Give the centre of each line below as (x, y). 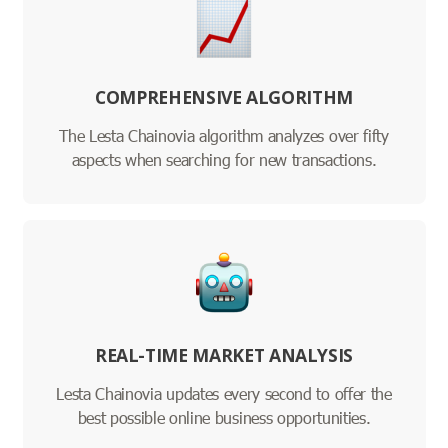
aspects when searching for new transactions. (224, 160)
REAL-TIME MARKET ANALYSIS (224, 355)
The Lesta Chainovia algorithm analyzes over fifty (224, 136)
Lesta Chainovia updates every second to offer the (224, 394)
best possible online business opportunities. (224, 418)
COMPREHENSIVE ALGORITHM (224, 97)
